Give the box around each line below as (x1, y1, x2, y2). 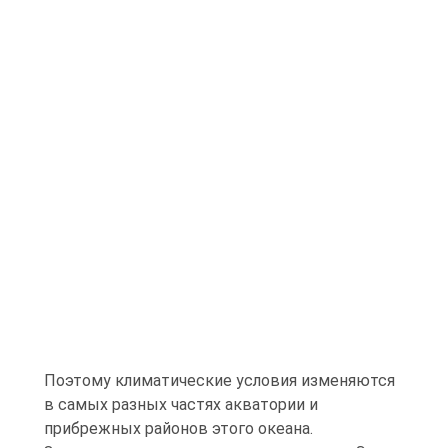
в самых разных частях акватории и (44, 395, 318, 415)
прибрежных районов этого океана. (44, 419, 313, 439)
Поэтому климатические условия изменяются (44, 371, 395, 391)
